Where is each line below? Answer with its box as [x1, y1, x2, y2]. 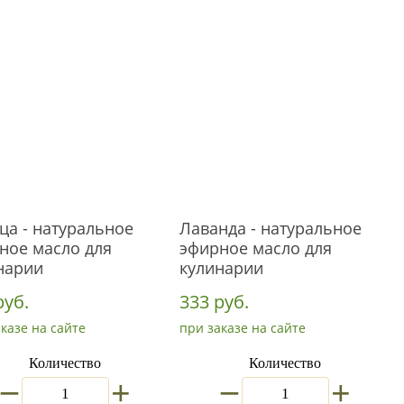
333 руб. [179, 289, 249, 314]
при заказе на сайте [179, 319, 306, 336]
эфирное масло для [179, 237, 332, 259]
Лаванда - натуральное [179, 217, 362, 239]
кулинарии [179, 257, 263, 279]
